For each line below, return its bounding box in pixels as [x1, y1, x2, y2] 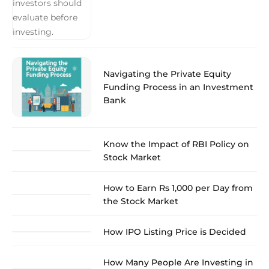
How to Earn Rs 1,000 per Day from [103, 182, 253, 193]
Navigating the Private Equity [103, 68, 231, 79]
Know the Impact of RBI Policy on [103, 138, 249, 150]
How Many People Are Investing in [103, 256, 253, 268]
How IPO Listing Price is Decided [103, 226, 246, 237]
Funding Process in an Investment [103, 81, 253, 92]
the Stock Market [103, 195, 178, 207]
